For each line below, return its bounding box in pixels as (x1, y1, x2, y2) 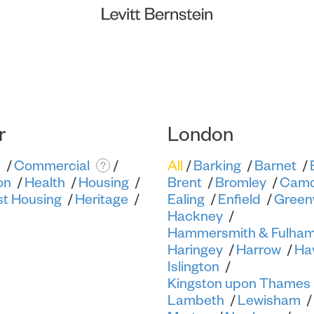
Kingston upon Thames (168, 275, 310, 291)
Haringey (168, 242, 223, 257)
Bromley (215, 175, 266, 190)
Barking (193, 158, 241, 173)
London (168, 123, 233, 145)
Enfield (218, 191, 261, 207)
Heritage (74, 191, 128, 207)
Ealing (168, 191, 205, 207)
